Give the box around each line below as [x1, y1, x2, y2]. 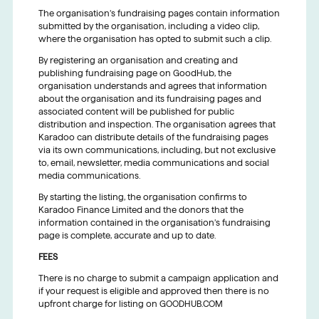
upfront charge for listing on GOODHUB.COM [38, 299, 223, 309]
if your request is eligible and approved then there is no [38, 286, 269, 296]
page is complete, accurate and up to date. [38, 231, 216, 241]
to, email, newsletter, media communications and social [38, 158, 269, 168]
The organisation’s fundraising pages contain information [38, 9, 280, 19]
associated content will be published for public [38, 107, 234, 117]
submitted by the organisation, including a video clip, [38, 21, 259, 31]
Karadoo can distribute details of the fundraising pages [38, 132, 268, 142]
